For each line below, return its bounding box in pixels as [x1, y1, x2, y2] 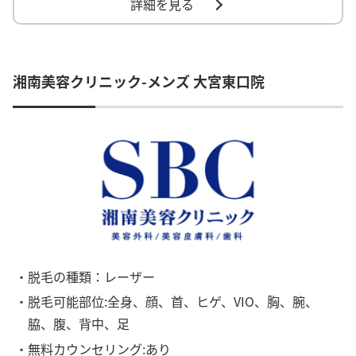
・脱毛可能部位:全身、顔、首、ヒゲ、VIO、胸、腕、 [15, 292, 319, 311]
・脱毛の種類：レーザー [15, 267, 156, 287]
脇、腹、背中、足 [28, 314, 130, 334]
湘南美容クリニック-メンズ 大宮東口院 [13, 70, 265, 91]
